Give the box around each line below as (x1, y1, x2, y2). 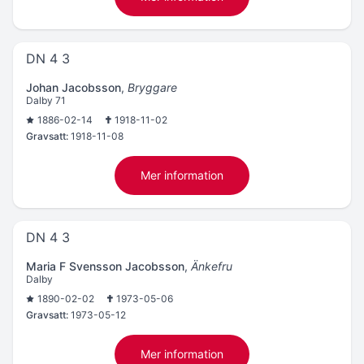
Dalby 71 (26, 94, 66, 106)
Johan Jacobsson (26, 80, 121, 94)
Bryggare (128, 80, 177, 94)
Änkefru (191, 259, 232, 273)
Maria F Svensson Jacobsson (26, 259, 184, 273)
